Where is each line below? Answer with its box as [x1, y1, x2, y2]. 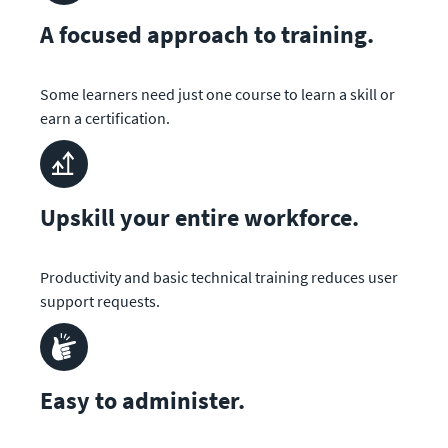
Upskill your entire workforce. [40, 201, 359, 233]
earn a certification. [40, 107, 170, 128]
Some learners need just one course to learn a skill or [40, 83, 395, 104]
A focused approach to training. [40, 19, 374, 50]
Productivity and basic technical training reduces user [40, 266, 398, 287]
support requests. [40, 290, 160, 311]
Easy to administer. [40, 384, 245, 416]
